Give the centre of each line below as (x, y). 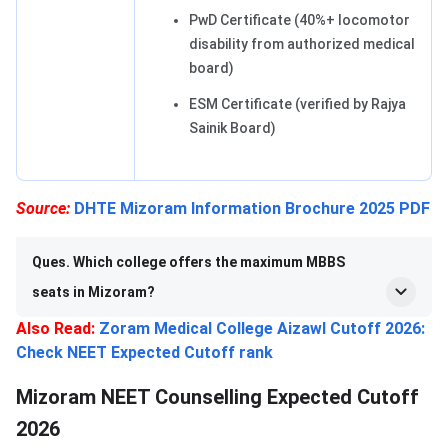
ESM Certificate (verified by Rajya (297, 103)
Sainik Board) (232, 127)
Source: (43, 208)
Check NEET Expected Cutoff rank (144, 352)
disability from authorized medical (302, 43)
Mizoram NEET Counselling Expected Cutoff (217, 396)
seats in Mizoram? (93, 291)
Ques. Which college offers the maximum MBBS (188, 261)
